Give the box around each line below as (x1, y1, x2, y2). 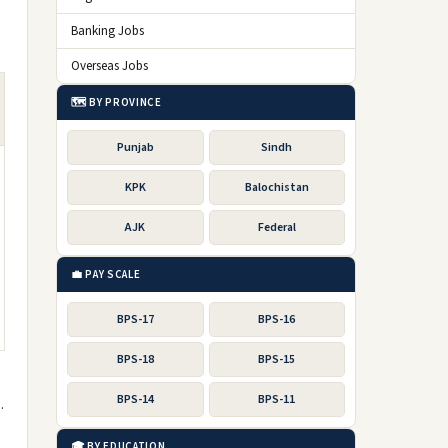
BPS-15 (258, 351, 296, 368)
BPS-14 (116, 391, 154, 408)
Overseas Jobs (71, 57, 148, 75)
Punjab (116, 139, 154, 156)
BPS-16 (258, 311, 296, 328)
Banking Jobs (71, 22, 144, 40)
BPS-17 (116, 311, 154, 328)
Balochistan (244, 179, 309, 196)
